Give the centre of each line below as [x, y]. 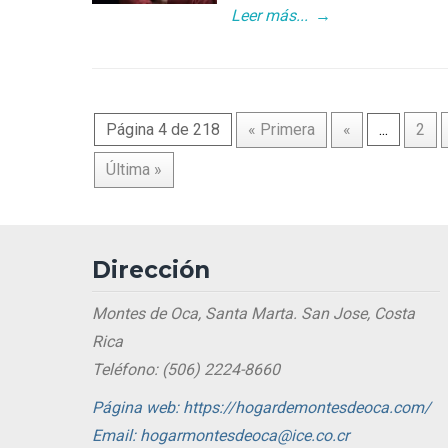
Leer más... [269, 16]
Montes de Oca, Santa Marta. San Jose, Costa [253, 314]
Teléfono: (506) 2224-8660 [186, 370]
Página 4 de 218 [163, 130]
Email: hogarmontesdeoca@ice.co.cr [220, 436]
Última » [134, 170]
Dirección [151, 270]
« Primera [281, 130]
